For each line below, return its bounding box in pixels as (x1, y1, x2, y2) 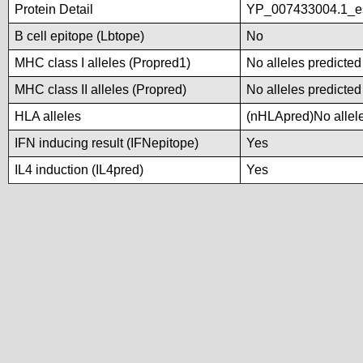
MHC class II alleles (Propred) (15, 83, 186, 96)
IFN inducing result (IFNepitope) (15, 136, 199, 150)
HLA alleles (15, 109, 81, 123)
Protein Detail (15, 2, 93, 16)
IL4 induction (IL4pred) (15, 163, 143, 177)
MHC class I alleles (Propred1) (15, 56, 190, 70)
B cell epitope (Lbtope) (15, 29, 144, 43)
